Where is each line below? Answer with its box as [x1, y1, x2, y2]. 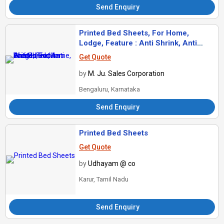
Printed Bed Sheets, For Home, [79, 28, 189, 38]
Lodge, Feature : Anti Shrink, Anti [79, 38, 197, 48]
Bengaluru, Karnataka [79, 85, 140, 93]
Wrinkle [79, 48, 106, 58]
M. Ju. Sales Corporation [88, 69, 164, 78]
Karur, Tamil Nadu [79, 175, 128, 183]
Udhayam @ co [88, 159, 135, 168]
